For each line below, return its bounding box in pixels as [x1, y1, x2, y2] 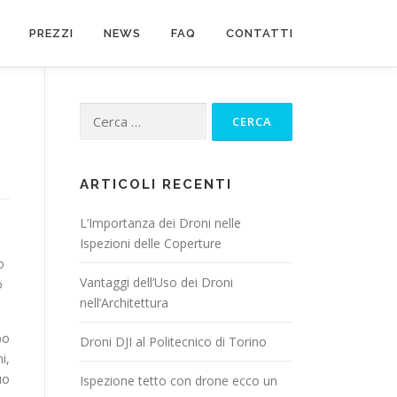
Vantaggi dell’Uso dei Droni [80, 274, 233, 291]
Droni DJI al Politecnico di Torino [80, 333, 267, 350]
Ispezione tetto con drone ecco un [80, 372, 277, 389]
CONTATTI [226, 27, 293, 40]
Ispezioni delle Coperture [80, 235, 222, 252]
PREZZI [29, 27, 74, 40]
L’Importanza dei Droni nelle [80, 214, 241, 231]
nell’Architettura [80, 294, 168, 311]
